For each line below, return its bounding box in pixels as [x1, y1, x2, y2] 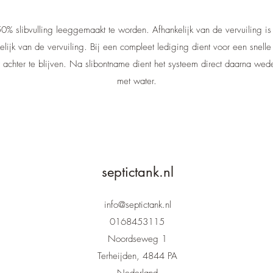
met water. [116, 75, 157, 87]
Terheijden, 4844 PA [97, 250, 177, 262]
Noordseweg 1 [108, 233, 167, 245]
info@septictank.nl [104, 199, 171, 211]
